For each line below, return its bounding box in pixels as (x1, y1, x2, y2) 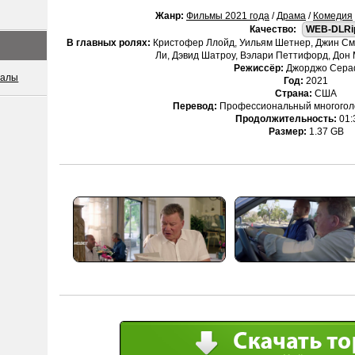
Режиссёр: (234, 63, 284, 74)
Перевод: (172, 101, 217, 112)
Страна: (275, 88, 312, 99)
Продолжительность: (235, 113, 337, 124)
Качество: (250, 24, 296, 35)
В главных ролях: (67, 37, 151, 48)
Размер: (268, 126, 307, 137)
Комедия (313, 10, 353, 21)
